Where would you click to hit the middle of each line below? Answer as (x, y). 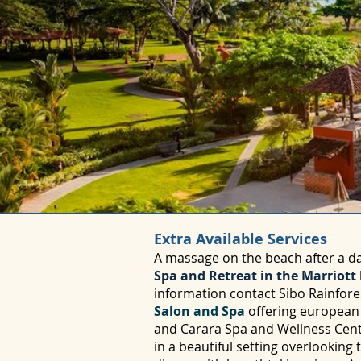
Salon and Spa (199, 311)
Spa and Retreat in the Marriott (257, 276)
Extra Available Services (241, 239)
